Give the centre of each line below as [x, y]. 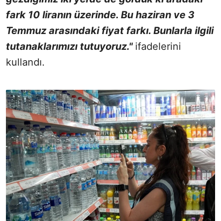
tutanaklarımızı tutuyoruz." [71, 47]
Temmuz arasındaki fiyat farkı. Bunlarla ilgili [110, 31]
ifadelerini [158, 47]
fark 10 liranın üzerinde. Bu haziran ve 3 [100, 15]
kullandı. [25, 62]
